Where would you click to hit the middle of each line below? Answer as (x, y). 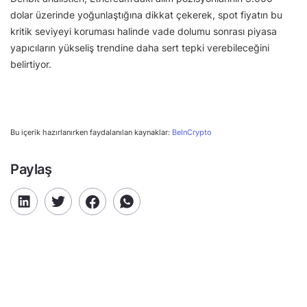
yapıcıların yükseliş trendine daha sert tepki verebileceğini (140, 48)
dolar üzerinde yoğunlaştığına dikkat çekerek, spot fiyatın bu (146, 15)
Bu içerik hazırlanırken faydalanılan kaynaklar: (91, 133)
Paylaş (31, 170)
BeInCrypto (192, 133)
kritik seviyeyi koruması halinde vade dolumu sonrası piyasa (144, 32)
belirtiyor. (32, 64)
